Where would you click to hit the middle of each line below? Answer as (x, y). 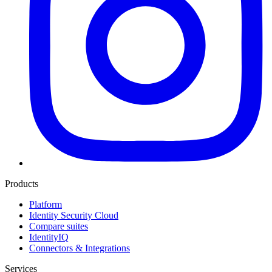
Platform (46, 205)
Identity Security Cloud (74, 216)
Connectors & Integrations (80, 248)
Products (22, 184)
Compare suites (59, 226)
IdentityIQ (49, 237)
